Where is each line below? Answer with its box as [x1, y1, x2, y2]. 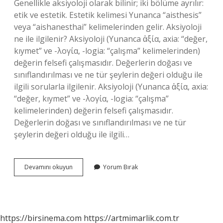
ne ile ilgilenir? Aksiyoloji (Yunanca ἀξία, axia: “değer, [14, 33, 208, 44]
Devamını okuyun [24, 163, 73, 171]
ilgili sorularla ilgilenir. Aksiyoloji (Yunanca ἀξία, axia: [14, 81, 208, 92]
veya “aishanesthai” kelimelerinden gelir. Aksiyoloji [14, 21, 202, 32]
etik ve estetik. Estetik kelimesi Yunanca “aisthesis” [14, 9, 202, 20]
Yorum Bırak [103, 163, 138, 171]
